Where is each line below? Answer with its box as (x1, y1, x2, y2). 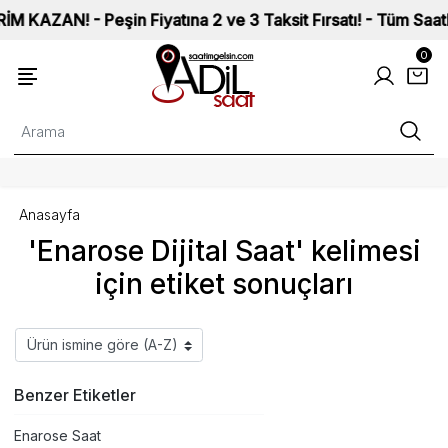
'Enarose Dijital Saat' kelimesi (27, 234, 421, 268)
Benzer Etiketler (14, 384, 136, 405)
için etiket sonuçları (95, 267, 353, 301)
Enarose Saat (14, 427, 101, 444)
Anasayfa (19, 205, 81, 223)
